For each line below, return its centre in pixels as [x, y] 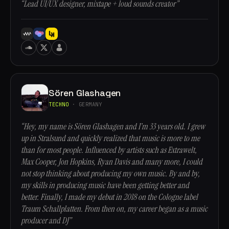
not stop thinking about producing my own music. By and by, [110, 174]
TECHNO [59, 104]
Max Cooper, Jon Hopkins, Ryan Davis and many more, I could [112, 162]
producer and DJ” [46, 221]
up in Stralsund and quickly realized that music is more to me [110, 138]
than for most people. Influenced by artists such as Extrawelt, [109, 150]
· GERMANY [85, 104]
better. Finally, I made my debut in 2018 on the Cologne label [109, 197]
